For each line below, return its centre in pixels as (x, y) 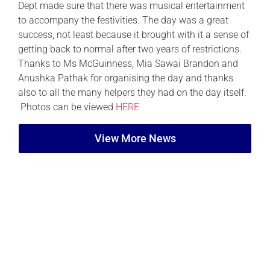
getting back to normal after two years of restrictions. (130, 49)
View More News (135, 138)
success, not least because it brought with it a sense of (133, 35)
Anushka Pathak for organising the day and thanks (126, 78)
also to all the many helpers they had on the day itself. (132, 93)
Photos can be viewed (67, 107)
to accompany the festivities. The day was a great (123, 20)
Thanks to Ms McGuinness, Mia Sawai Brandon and (128, 64)
